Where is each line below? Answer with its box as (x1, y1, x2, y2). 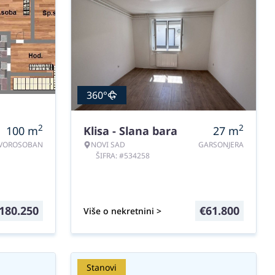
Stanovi (87, 261, 117, 273)
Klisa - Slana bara (83, 123, 177, 138)
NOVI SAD (91, 139, 125, 150)
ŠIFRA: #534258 (96, 150, 150, 161)
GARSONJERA (198, 139, 244, 150)
